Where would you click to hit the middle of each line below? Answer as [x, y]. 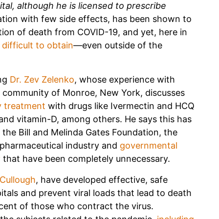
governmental [149, 145]
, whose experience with [125, 79]
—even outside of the [118, 45]
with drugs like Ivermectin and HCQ [120, 106]
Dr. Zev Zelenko [42, 79]
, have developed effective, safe [102, 179]
